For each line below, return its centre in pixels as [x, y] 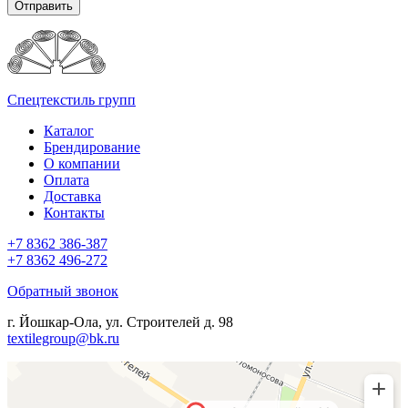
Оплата [66, 180]
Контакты [74, 213]
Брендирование [92, 148]
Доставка [72, 197]
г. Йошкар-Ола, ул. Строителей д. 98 [120, 322]
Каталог [69, 131]
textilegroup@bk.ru [63, 339]
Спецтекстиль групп [71, 100]
